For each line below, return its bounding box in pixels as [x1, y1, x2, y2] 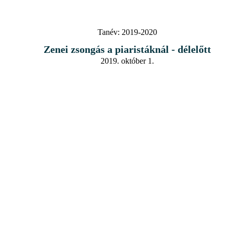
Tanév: [98, 27, 120, 36]
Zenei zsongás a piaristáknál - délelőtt [44, 43, 211, 55]
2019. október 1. [101, 56, 154, 65]
